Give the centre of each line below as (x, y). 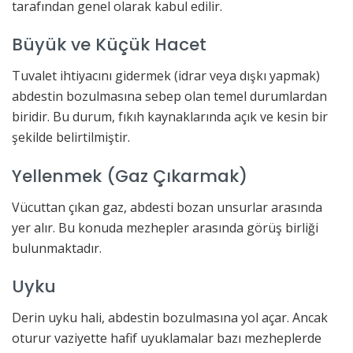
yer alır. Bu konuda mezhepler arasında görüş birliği (165, 227)
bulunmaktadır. (57, 248)
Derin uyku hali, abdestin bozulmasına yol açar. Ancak (170, 317)
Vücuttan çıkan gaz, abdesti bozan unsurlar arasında (167, 207)
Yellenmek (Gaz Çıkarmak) (130, 176)
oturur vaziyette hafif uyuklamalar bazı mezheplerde (167, 338)
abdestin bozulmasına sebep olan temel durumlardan (169, 97)
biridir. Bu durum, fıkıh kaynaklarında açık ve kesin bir (170, 117)
